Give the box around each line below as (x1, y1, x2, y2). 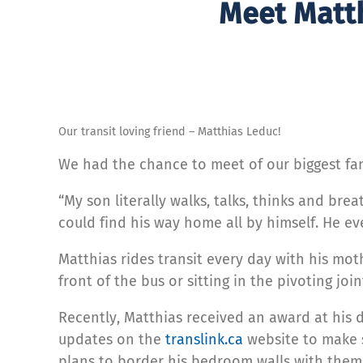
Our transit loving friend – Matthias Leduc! (58, 124, 280, 139)
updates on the (58, 330, 165, 348)
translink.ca (165, 330, 243, 348)
